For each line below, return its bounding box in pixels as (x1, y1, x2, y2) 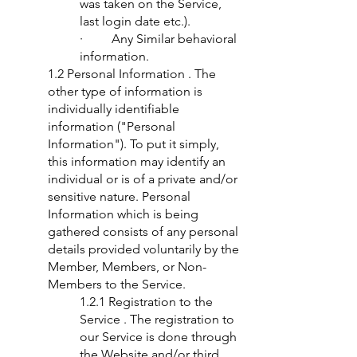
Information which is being (48, 206, 198, 222)
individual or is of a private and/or (48, 171, 237, 186)
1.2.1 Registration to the (80, 294, 213, 309)
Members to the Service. (48, 277, 186, 292)
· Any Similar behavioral (80, 31, 237, 46)
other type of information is (48, 84, 202, 99)
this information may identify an (48, 154, 226, 169)
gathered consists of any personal (48, 224, 238, 239)
